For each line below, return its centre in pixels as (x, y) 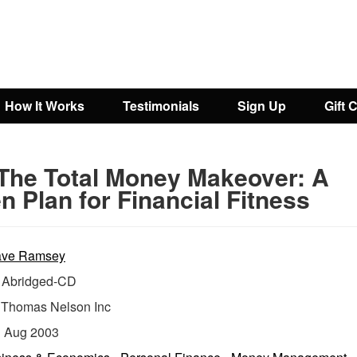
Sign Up (262, 106)
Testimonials (161, 106)
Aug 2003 (31, 332)
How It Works (45, 106)
